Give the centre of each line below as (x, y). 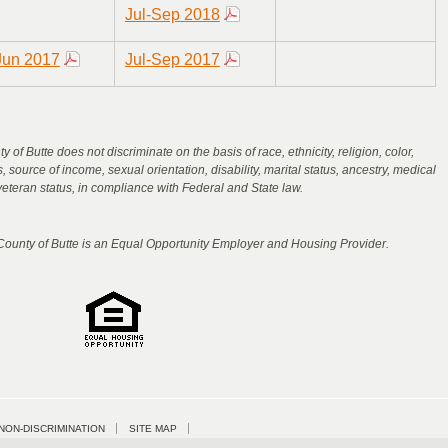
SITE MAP (153, 429)
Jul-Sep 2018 (172, 15)
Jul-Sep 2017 (172, 60)
